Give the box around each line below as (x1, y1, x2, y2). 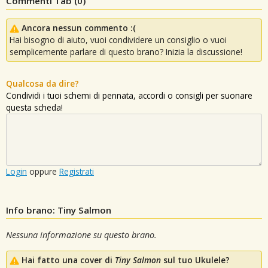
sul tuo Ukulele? (161, 254, 230, 266)
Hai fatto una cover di (22, 254, 115, 266)
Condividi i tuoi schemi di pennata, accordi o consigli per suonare (6, 89, 252, 101)
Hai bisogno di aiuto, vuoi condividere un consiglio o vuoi (10, 33, 227, 45)
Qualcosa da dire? (6, 77, 79, 89)
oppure (27, 165, 59, 177)
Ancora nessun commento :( (22, 22, 136, 33)
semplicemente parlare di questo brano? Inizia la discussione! (10, 45, 242, 57)
